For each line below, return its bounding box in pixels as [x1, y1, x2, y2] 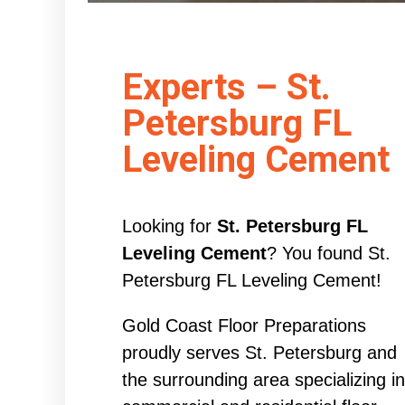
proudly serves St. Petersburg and [121, 343, 397, 363]
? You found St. [266, 243, 391, 264]
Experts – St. [121, 66, 331, 109]
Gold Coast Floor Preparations [121, 316, 366, 336]
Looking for [121, 216, 217, 237]
